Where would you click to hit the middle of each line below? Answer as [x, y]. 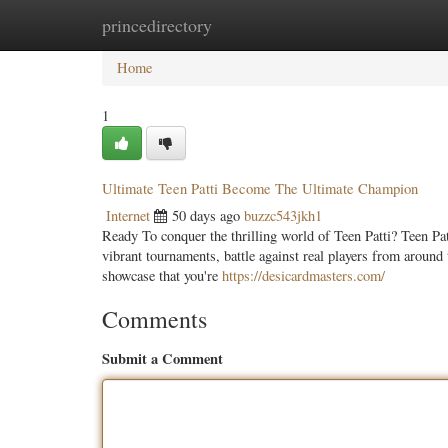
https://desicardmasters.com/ [303, 275]
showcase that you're [162, 275]
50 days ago [206, 215]
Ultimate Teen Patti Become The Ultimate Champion [260, 188]
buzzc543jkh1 [283, 215]
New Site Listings [249, 24]
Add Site [357, 24]
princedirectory [157, 25]
